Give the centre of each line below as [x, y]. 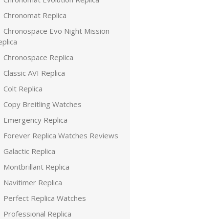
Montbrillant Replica [36, 167]
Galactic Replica [29, 151]
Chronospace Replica [38, 57]
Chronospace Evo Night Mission [56, 31]
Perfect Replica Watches [45, 198]
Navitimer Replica [33, 182]
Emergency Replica [35, 120]
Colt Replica [23, 88]
